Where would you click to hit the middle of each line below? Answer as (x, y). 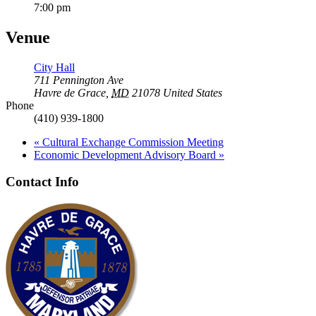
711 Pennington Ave (79, 80)
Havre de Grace (70, 92)
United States (193, 92)
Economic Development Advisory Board (126, 154)
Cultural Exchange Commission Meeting (132, 142)
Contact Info (42, 182)
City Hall (54, 67)
